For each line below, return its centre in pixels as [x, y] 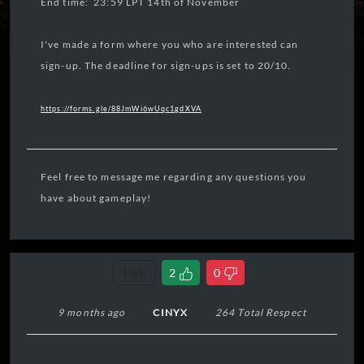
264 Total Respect [261, 312]
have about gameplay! [96, 198]
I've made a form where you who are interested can [170, 44]
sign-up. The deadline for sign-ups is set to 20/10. [167, 65]
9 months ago [92, 312]
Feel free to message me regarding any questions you [174, 177]
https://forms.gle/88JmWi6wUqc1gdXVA [121, 108]
